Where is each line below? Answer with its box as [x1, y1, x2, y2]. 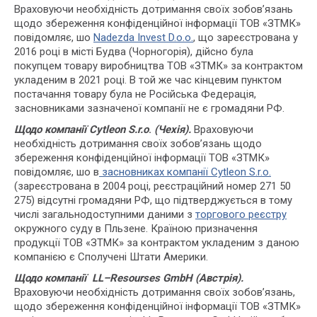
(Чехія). [154, 123, 191, 136]
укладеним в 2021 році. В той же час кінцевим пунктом [14, 74, 282, 86]
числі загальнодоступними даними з [14, 208, 195, 221]
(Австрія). [192, 272, 243, 284]
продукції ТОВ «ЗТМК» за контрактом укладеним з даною [14, 236, 299, 249]
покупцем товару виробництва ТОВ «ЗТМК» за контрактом [14, 59, 303, 72]
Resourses [110, 272, 160, 284]
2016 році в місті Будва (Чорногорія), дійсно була [14, 45, 253, 58]
